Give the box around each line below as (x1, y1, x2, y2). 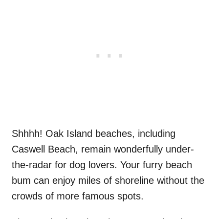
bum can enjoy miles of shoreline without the (12, 175, 204, 186)
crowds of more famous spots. (12, 190, 144, 201)
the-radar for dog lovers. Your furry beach (12, 159, 192, 170)
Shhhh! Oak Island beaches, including (12, 128, 175, 139)
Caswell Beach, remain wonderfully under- (12, 143, 194, 154)
